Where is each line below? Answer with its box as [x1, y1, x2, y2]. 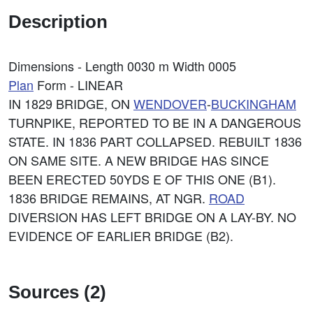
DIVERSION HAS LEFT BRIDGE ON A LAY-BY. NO [8, 208, 296, 226]
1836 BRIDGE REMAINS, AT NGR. [8, 189, 209, 207]
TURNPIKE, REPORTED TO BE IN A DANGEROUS [8, 113, 301, 131]
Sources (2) [8, 282, 106, 302]
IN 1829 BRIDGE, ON [8, 94, 133, 112]
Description [8, 12, 108, 31]
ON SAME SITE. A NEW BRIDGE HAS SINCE [8, 151, 269, 169]
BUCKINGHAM [211, 94, 296, 112]
